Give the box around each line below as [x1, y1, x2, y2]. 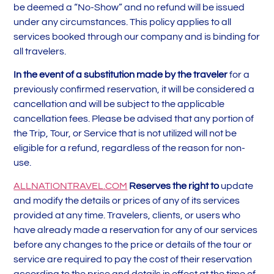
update [219, 181, 254, 191]
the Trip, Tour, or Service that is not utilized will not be [13, 128, 237, 138]
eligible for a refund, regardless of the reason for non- [13, 143, 246, 153]
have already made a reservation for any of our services [13, 225, 258, 235]
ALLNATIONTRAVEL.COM [13, 181, 128, 191]
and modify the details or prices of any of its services [13, 196, 240, 206]
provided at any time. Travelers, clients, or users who [13, 210, 241, 221]
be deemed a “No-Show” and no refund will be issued [13, 2, 245, 12]
